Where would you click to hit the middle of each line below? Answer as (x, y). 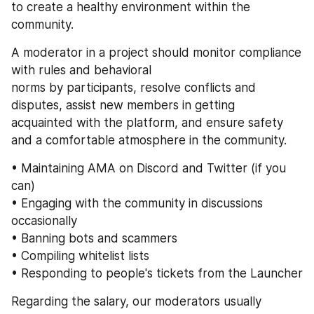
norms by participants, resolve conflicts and (134, 88)
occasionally (44, 221)
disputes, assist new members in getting (123, 105)
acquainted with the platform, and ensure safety (147, 123)
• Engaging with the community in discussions (137, 204)
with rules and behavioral (81, 70)
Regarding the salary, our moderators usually (136, 302)
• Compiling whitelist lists (80, 256)
